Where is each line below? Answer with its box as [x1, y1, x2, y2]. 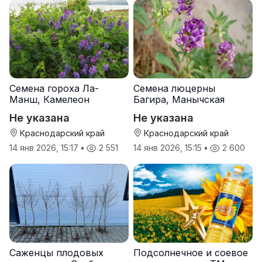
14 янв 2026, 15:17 [9, 142, 81, 153]
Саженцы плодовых [9, 247, 104, 259]
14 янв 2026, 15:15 [133, 142, 204, 153]
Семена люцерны [133, 82, 215, 94]
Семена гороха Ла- [9, 82, 99, 94]
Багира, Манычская [133, 93, 225, 105]
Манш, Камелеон [9, 93, 89, 105]
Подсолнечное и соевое [133, 247, 248, 259]
